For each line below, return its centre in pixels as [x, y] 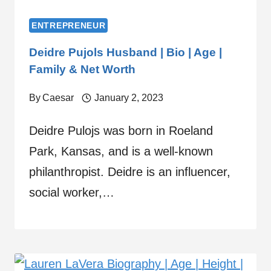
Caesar [58, 98]
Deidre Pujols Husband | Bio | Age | [126, 53]
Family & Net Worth [82, 70]
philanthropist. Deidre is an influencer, [130, 172]
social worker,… [72, 193]
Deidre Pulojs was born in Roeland [121, 131]
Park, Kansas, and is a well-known [121, 152]
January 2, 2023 [129, 98]
